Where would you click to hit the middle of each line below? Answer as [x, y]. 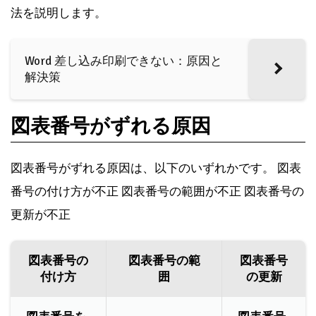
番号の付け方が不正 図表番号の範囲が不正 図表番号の [157, 191]
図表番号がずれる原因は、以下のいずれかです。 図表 [156, 168]
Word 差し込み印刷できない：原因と [123, 61]
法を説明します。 [59, 13]
